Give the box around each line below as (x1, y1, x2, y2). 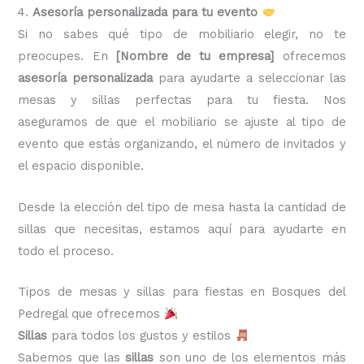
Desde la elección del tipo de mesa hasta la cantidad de (18, 199, 346, 214)
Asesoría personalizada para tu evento (32, 5, 258, 20)
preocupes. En (18, 49, 116, 64)
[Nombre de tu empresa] (115, 49, 275, 64)
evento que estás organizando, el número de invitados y (18, 136, 346, 152)
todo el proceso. (18, 243, 115, 258)
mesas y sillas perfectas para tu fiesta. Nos (18, 93, 346, 108)
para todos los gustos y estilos (47, 328, 236, 344)
